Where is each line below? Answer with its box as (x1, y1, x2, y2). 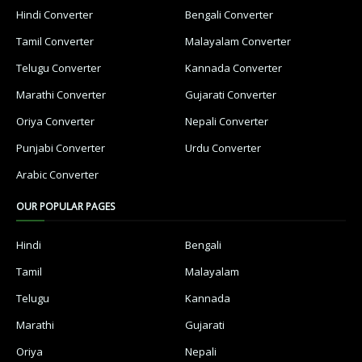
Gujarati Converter (185, 87, 276, 102)
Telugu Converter (16, 61, 101, 75)
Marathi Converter (16, 87, 106, 102)
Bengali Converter (185, 7, 273, 22)
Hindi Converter (16, 7, 93, 22)
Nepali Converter (185, 114, 268, 128)
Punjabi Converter (16, 141, 105, 155)
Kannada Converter (185, 61, 282, 75)
